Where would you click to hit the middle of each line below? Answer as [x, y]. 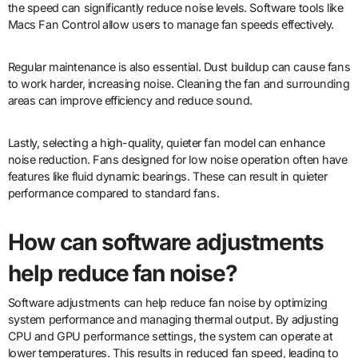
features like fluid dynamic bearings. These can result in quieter [167, 176]
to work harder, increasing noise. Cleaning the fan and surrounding [179, 83]
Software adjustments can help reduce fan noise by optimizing [167, 302]
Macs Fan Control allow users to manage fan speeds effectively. [171, 24]
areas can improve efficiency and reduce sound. [130, 100]
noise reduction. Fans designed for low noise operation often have [177, 159]
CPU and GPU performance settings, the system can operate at [170, 336]
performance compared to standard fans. [113, 193]
